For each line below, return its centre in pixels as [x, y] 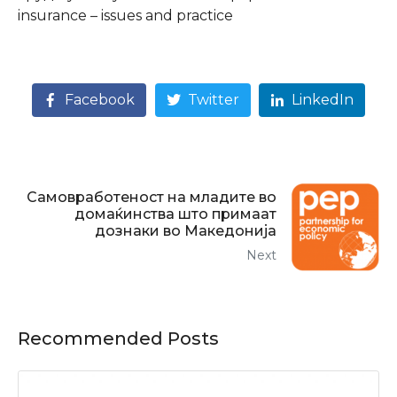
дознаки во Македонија [186, 231]
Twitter [213, 100]
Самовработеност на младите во [152, 198]
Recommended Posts [118, 339]
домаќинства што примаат [175, 214]
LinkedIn [323, 100]
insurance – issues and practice [125, 15]
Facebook [99, 100]
